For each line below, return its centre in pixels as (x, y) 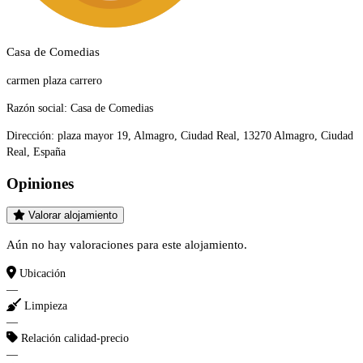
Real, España (36, 152)
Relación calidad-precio (75, 338)
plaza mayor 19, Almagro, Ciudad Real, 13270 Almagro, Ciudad (204, 136)
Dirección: (30, 136)
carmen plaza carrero (54, 81)
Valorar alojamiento (73, 215)
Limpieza (46, 305)
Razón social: (37, 109)
